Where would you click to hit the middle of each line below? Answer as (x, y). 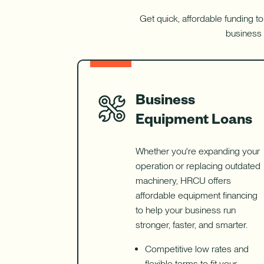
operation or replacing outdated (198, 166)
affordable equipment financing (196, 196)
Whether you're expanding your (197, 151)
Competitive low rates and (197, 249)
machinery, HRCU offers (183, 181)
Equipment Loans (194, 118)
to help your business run (185, 210)
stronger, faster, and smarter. (191, 225)
